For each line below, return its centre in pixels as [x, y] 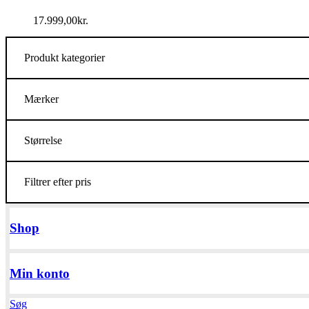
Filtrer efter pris [58, 182]
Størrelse [43, 141]
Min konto [40, 273]
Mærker [41, 99]
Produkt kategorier [64, 58]
